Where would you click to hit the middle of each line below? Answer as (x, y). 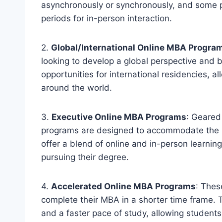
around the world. (77, 87)
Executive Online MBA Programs (119, 117)
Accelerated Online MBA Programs (123, 186)
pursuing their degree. (85, 157)
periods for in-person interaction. (107, 18)
